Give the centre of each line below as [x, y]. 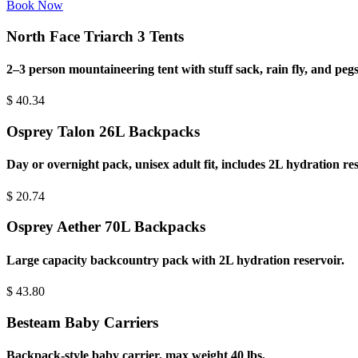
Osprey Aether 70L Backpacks [106, 227]
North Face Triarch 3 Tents [95, 36]
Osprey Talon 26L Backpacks [103, 132]
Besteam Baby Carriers [82, 322]
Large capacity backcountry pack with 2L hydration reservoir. [175, 260]
